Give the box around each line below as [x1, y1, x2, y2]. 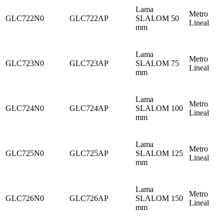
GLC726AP [69, 194, 108, 203]
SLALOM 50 [135, 14, 179, 23]
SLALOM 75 [135, 59, 179, 68]
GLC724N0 [5, 104, 44, 113]
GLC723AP [69, 59, 108, 68]
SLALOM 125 [135, 149, 183, 158]
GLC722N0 [5, 14, 44, 23]
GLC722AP [69, 14, 108, 23]
